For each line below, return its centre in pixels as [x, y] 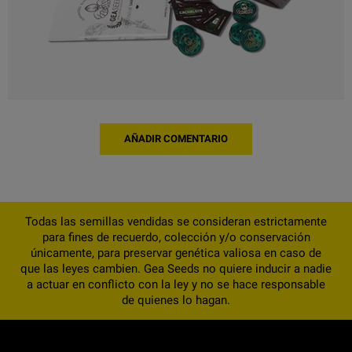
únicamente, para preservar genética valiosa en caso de [176, 253]
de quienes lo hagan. [176, 300]
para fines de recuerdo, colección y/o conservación [176, 237]
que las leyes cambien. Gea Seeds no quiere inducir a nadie [176, 268]
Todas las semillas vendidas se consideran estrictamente [176, 221]
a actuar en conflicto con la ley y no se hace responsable [176, 284]
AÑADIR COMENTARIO [176, 138]
